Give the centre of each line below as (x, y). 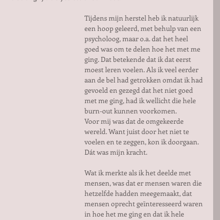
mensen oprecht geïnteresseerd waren (144, 204)
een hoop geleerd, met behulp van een (144, 28)
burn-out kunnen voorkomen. (131, 111)
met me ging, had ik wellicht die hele (141, 100)
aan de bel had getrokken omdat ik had (144, 80)
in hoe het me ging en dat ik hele (135, 214)
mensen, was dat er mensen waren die (144, 183)
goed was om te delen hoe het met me (143, 49)
